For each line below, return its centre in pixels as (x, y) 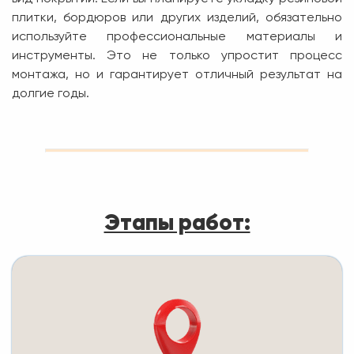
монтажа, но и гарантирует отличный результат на (177, 75)
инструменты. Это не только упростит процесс (177, 56)
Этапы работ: (177, 222)
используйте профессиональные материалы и (177, 37)
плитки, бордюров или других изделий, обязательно (177, 18)
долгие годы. (51, 94)
